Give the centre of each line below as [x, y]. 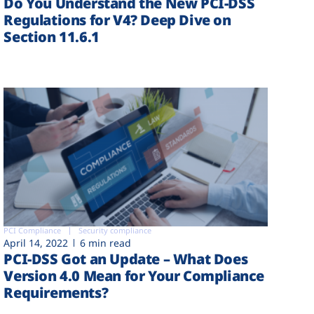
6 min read [106, 243]
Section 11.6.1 [52, 36]
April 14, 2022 [36, 243]
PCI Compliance [33, 231]
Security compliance [115, 231]
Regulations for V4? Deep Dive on [117, 20]
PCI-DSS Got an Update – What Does [126, 259]
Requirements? [56, 293]
